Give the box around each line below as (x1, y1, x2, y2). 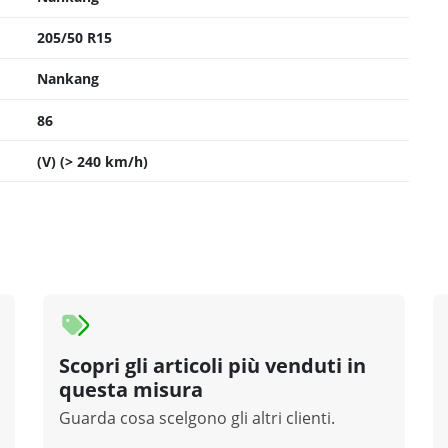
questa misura (59, 376, 204, 404)
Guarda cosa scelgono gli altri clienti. (59, 407, 336, 430)
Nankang (37, 69, 99, 89)
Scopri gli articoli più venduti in (59, 352, 367, 380)
